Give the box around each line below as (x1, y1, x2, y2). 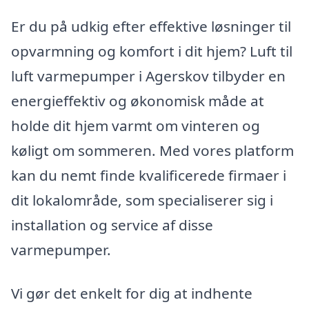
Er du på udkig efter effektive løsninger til (11, 16, 291, 36)
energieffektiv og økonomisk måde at (11, 90, 264, 110)
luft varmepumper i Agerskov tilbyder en (11, 66, 286, 86)
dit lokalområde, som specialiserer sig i (11, 190, 273, 210)
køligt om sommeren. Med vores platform (11, 140, 294, 160)
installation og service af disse (11, 215, 213, 235)
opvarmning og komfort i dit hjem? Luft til (11, 41, 292, 61)
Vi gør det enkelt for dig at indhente (11, 283, 252, 303)
